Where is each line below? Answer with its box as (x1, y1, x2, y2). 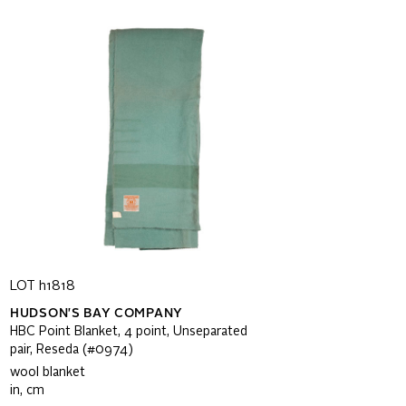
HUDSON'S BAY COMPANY (10, 307, 183, 320)
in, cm (10, 384, 44, 397)
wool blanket (10, 366, 85, 379)
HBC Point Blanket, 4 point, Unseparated (10, 325, 247, 338)
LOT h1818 (10, 280, 75, 293)
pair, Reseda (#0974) (10, 343, 133, 356)
